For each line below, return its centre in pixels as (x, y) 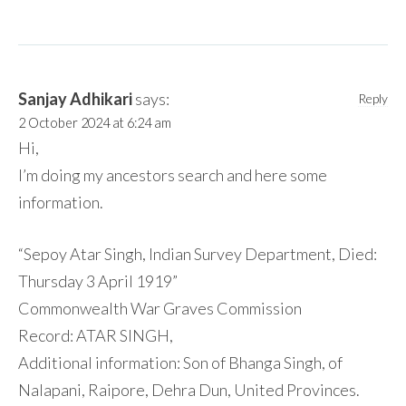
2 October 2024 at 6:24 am (95, 122)
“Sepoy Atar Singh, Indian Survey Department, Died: (198, 253)
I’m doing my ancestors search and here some (173, 174)
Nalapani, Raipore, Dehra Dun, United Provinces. (189, 389)
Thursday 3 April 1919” (98, 280)
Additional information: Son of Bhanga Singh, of (180, 362)
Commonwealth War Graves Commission (160, 308)
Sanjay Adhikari (75, 98)
